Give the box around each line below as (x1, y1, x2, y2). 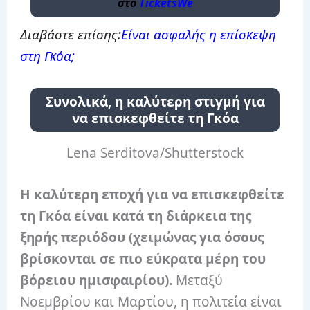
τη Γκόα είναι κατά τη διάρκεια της (20, 206, 252, 225)
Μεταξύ (172, 271, 224, 289)
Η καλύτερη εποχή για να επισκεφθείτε (20, 185, 285, 203)
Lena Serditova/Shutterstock (66, 144, 244, 163)
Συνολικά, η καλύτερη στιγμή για (45, 92, 265, 111)
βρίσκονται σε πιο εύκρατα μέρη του (20, 249, 266, 268)
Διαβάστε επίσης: (20, 25, 122, 44)
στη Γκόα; (20, 46, 75, 65)
